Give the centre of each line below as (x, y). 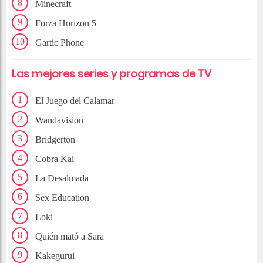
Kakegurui (55, 256)
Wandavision (59, 120)
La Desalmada (62, 178)
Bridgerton (55, 140)
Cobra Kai (55, 159)
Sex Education (62, 198)
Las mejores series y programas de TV (112, 74)
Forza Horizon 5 (66, 23)
